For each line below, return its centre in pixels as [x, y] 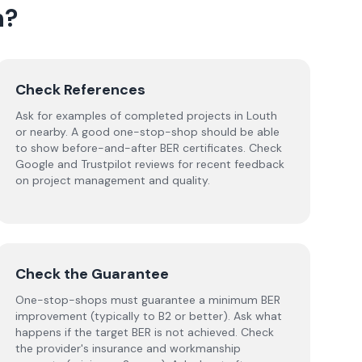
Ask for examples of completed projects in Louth [146, 116]
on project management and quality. [112, 180]
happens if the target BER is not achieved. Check [144, 332]
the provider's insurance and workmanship [128, 348]
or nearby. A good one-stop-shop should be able [147, 132]
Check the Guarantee [92, 274]
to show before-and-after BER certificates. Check [148, 148]
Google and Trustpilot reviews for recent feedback [149, 164]
